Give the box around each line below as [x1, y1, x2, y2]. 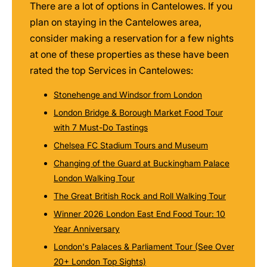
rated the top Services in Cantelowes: [30, 64, 193, 76]
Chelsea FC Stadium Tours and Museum [54, 140, 208, 150]
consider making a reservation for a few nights [30, 32, 234, 44]
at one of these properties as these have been [30, 48, 229, 60]
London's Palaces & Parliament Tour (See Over [54, 241, 234, 252]
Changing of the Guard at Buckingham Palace [54, 158, 229, 168]
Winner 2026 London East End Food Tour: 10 [54, 209, 225, 219]
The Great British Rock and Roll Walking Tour [54, 191, 226, 201]
